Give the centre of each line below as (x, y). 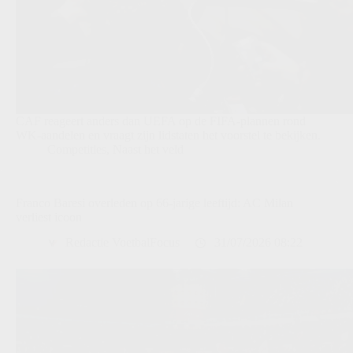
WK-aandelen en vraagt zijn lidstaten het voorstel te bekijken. (168, 135)
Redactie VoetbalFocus (123, 243)
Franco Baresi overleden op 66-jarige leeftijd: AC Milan (154, 203)
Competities (77, 149)
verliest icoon (49, 217)
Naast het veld (148, 149)
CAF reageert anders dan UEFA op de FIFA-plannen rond (161, 121)
